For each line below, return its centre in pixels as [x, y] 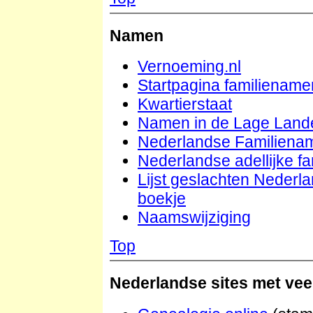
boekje [162, 199]
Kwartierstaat [185, 104]
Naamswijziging [194, 218]
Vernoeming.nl [189, 67]
